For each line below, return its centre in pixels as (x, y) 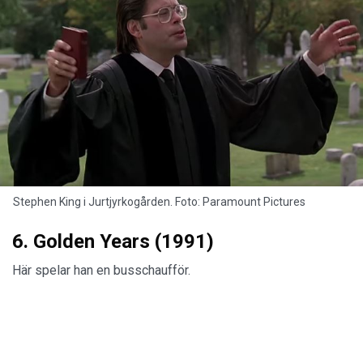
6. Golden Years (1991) (113, 242)
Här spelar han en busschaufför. (103, 271)
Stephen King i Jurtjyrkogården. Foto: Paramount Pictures (159, 202)
